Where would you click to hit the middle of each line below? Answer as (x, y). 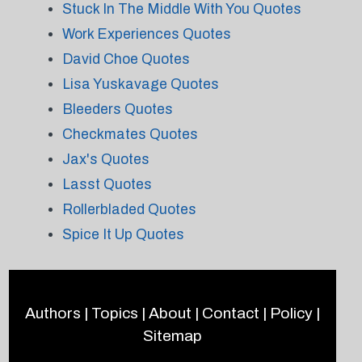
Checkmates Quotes (130, 134)
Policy (291, 314)
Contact (230, 314)
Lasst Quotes (107, 184)
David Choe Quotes (126, 59)
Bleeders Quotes (117, 109)
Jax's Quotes (105, 159)
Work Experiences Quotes (146, 34)
